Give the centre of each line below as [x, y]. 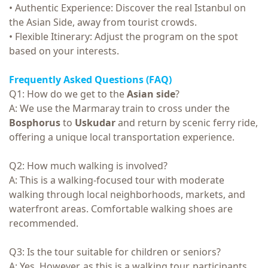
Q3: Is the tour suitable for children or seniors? [115, 252]
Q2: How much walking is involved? [88, 165]
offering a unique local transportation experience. [122, 137]
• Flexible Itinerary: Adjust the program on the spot [124, 36]
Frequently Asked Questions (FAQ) [90, 79]
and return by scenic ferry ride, [188, 122]
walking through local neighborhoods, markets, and [127, 194]
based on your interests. [64, 51]
